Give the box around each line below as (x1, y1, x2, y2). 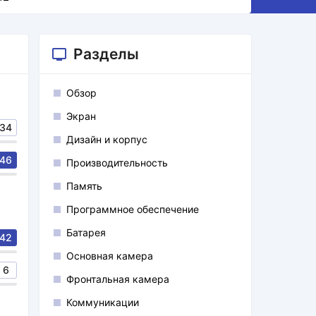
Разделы (73, 45, 139, 63)
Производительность (66, 157, 168, 169)
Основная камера (66, 250, 153, 262)
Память (66, 180, 102, 192)
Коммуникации (66, 296, 139, 308)
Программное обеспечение (66, 203, 199, 215)
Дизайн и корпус (66, 133, 147, 145)
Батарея (66, 226, 106, 238)
